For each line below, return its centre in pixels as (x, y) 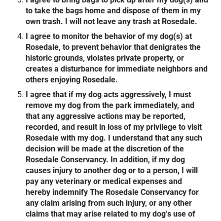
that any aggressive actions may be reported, (106, 116)
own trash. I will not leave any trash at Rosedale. (112, 21)
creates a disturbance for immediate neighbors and (117, 69)
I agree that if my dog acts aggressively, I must (109, 94)
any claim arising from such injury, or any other (109, 203)
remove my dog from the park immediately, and (110, 105)
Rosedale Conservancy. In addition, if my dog (106, 159)
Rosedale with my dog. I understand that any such (114, 138)
